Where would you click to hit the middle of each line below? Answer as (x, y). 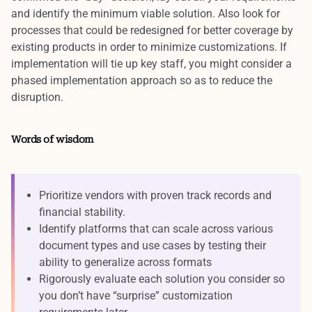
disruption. (37, 97)
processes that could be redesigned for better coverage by (152, 30)
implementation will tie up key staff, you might (126, 63)
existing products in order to (81, 47)
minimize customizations (212, 47)
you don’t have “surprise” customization (136, 295)
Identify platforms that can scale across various (156, 228)
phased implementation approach (94, 80)
